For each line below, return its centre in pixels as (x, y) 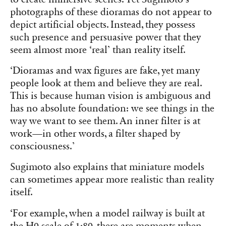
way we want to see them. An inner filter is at (105, 121)
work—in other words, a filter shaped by (95, 134)
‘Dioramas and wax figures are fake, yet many (105, 71)
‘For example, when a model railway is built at (107, 213)
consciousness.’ (42, 147)
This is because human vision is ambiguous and (110, 96)
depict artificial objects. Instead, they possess (103, 25)
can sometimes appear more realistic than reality (112, 180)
